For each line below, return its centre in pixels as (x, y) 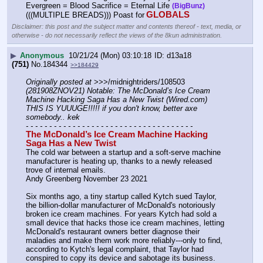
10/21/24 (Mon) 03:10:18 (110, 56)
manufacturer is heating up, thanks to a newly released (119, 161)
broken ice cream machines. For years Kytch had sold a (121, 214)
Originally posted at (59, 82)
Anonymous (42, 56)
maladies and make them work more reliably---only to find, (124, 240)
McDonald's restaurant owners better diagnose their (113, 231)
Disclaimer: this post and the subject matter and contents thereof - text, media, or (127, 26)
